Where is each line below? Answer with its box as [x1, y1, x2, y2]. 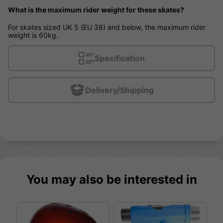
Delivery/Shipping [85, 85, 154, 95]
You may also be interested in [26, 172, 197, 187]
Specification [94, 53, 145, 63]
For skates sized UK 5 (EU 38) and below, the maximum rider [8, 22, 206, 31]
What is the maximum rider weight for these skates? [8, 5, 184, 14]
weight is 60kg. [8, 30, 58, 39]
